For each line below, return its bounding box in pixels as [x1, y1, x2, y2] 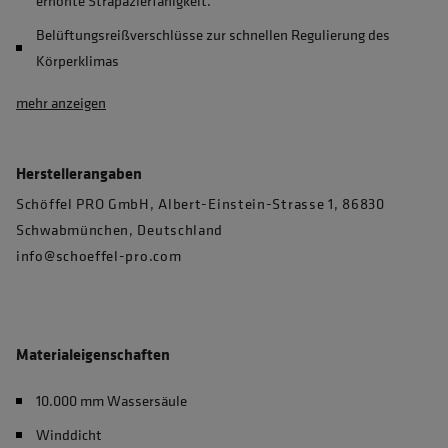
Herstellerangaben [16, 162, 142, 184]
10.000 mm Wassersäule [36, 390, 187, 411]
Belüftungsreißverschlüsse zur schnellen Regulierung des [36, 24, 390, 45]
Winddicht [36, 424, 102, 445]
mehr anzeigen [16, 92, 106, 113]
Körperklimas [36, 50, 119, 71]
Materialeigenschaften [16, 343, 170, 365]
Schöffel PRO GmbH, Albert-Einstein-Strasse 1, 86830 [16, 193, 385, 214]
